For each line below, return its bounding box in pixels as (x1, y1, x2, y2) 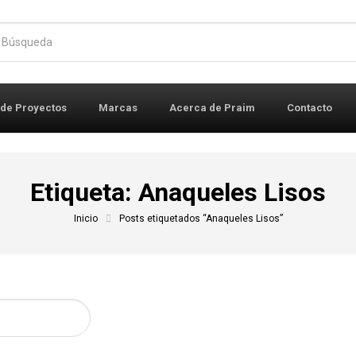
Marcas (99, 102, 137, 114)
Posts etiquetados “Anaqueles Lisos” (118, 213, 283, 224)
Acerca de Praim (169, 102, 255, 114)
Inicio (73, 213, 98, 224)
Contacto (287, 102, 332, 114)
